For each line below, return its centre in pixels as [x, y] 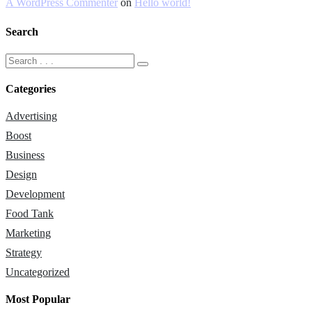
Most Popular [38, 299]
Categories [31, 88]
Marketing [28, 233]
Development [35, 194]
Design [21, 175]
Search [22, 32]
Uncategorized [38, 272]
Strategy [24, 253]
